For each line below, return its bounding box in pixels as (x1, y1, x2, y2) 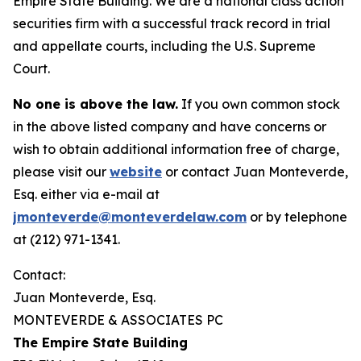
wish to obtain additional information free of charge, (13, 141, 339, 157)
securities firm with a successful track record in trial (13, 15, 330, 31)
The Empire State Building (13, 334, 188, 351)
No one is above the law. (13, 96, 178, 112)
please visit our (13, 164, 110, 180)
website (110, 164, 162, 180)
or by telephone (247, 209, 347, 225)
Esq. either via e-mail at (13, 186, 160, 202)
